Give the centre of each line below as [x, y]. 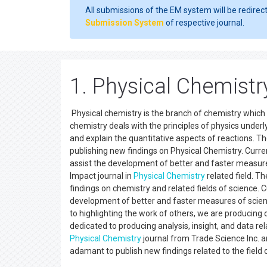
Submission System [125, 23]
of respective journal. [204, 23]
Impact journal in [102, 176]
